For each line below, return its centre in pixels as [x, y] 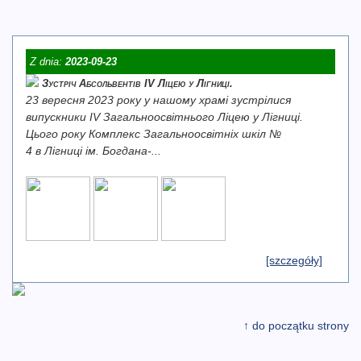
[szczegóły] [294, 260]
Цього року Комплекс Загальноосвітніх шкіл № [154, 134]
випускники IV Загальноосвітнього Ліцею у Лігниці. [164, 117]
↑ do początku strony [296, 326]
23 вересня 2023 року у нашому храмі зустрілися [158, 100]
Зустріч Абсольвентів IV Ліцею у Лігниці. [137, 83]
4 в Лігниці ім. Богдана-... [93, 151]
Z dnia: [48, 62]
